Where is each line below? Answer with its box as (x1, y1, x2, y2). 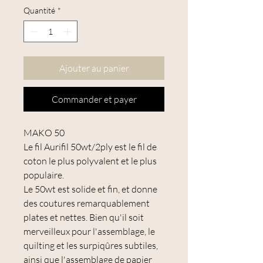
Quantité (23, 5, 55, 16)
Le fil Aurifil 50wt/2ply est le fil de (23, 141, 157, 153)
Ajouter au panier (59, 62, 129, 75)
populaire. (23, 169, 64, 181)
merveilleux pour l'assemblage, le (23, 225, 155, 238)
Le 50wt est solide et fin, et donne (23, 183, 157, 195)
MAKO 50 (23, 127, 65, 139)
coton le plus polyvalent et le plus (23, 155, 157, 167)
